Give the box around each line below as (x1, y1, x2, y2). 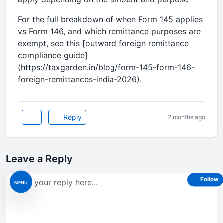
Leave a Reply (6, 153, 73, 165)
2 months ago (168, 113, 205, 121)
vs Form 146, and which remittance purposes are (18, 26, 201, 36)
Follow (200, 176, 219, 183)
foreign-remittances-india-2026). (18, 74, 142, 84)
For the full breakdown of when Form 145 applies (18, 14, 203, 24)
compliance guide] (18, 50, 88, 60)
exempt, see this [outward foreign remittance (18, 38, 189, 48)
